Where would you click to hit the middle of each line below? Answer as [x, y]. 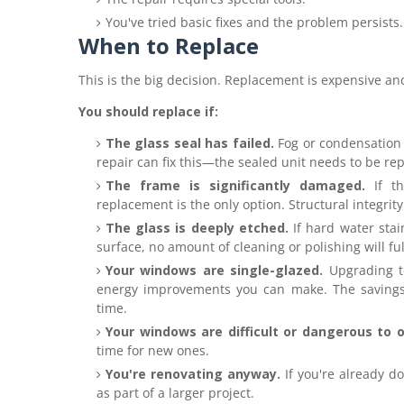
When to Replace [169, 46]
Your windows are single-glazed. [215, 270]
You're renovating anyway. [193, 374]
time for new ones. [153, 350]
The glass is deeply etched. [197, 228]
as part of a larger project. [175, 393]
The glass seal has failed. [190, 143]
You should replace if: [148, 111]
